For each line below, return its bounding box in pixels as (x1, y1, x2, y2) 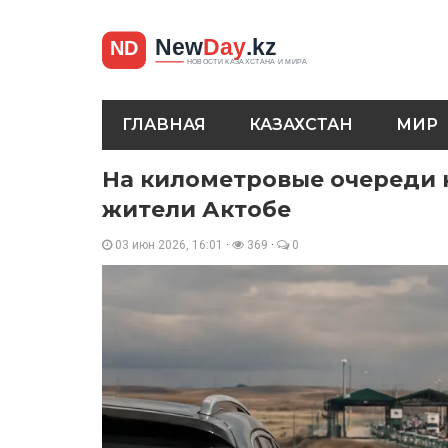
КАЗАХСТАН (249, 115, 353, 134)
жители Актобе (102, 196, 291, 223)
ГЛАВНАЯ (122, 115, 206, 134)
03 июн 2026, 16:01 (112, 238, 226, 252)
